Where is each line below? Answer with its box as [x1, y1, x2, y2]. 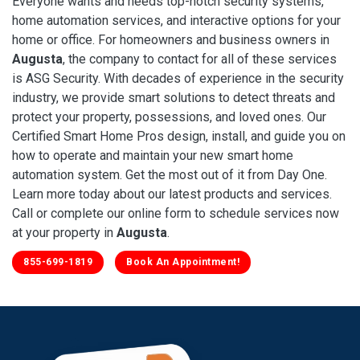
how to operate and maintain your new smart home [12, 147, 293, 163]
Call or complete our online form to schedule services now [12, 205, 339, 221]
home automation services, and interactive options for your [12, 12, 341, 28]
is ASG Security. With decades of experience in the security [12, 70, 344, 86]
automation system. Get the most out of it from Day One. [12, 166, 327, 182]
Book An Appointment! [126, 256, 239, 268]
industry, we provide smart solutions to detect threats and [12, 89, 335, 105]
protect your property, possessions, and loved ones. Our [12, 108, 326, 125]
